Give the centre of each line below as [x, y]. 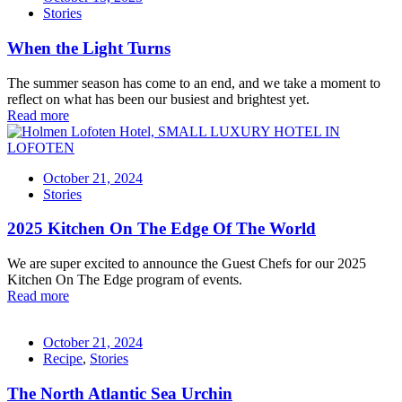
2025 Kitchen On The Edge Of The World [162, 229]
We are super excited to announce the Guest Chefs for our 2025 [187, 263]
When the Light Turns [89, 48]
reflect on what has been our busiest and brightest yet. [158, 99]
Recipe [63, 358]
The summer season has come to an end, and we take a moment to [194, 83]
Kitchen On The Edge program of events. [125, 279]
